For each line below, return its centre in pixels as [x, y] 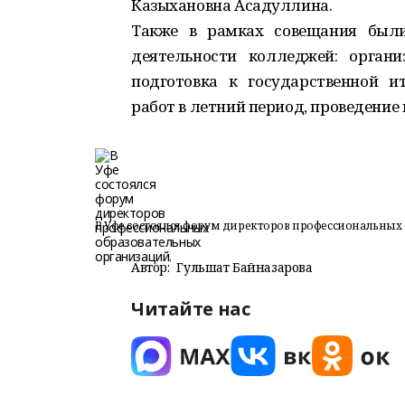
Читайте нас [191, 309]
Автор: [151, 267]
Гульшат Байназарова [245, 267]
